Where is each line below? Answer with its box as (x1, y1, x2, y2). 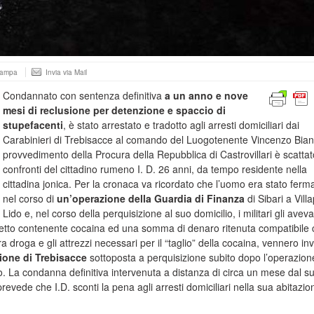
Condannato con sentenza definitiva (3, 88, 162, 102)
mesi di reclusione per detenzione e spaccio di (3, 103, 226, 117)
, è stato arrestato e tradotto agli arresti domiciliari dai (63, 118, 299, 132)
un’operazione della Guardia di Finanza (54, 191, 247, 205)
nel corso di (3, 191, 54, 205)
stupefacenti (3, 118, 63, 132)
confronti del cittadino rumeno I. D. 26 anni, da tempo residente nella (3, 162, 307, 176)
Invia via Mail (46, 67, 87, 77)
